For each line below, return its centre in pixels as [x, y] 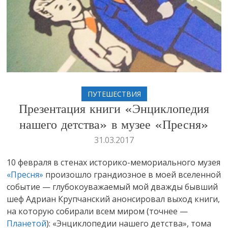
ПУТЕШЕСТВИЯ [114, 94]
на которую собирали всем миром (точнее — [97, 211]
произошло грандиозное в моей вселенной [132, 175]
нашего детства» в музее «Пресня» [114, 126]
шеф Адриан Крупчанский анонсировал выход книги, [113, 199]
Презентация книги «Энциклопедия [114, 110]
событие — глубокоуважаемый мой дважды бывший [112, 187]
